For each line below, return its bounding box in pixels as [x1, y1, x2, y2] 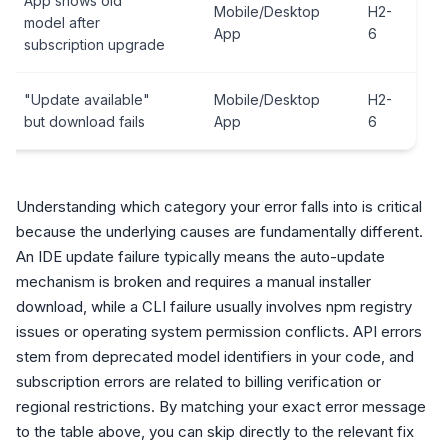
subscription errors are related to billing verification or [16, 372, 381, 391]
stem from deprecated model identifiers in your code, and [16, 347, 414, 366]
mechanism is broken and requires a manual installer [16, 272, 371, 291]
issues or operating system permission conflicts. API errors [16, 322, 422, 341]
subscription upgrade [24, 36, 165, 53]
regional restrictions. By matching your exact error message [16, 397, 426, 416]
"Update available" [24, 91, 150, 108]
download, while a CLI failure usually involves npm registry [16, 297, 412, 316]
